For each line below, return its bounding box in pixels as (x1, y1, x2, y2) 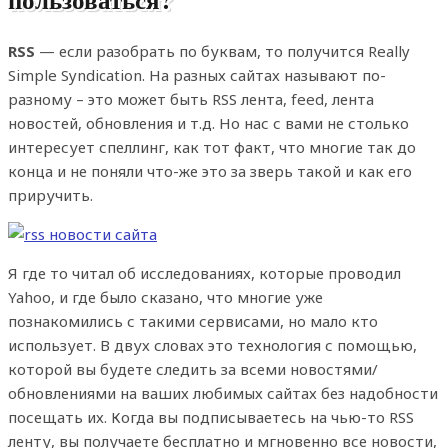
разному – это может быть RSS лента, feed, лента (8, 89, 374, 109)
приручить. (8, 185, 93, 205)
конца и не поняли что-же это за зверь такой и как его (8, 161, 412, 181)
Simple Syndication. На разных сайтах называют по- (8, 65, 386, 85)
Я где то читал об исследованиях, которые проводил (8, 263, 401, 283)
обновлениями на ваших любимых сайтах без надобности (8, 383, 438, 403)
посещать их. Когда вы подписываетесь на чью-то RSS (8, 407, 414, 427)
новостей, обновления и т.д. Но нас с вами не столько (8, 113, 409, 133)
